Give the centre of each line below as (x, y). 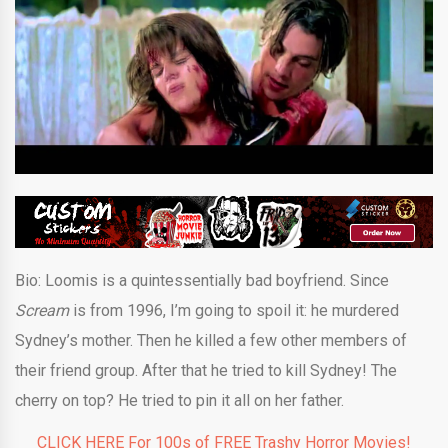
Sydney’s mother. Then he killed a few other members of (211, 340)
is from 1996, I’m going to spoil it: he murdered (236, 310)
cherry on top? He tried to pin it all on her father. (181, 400)
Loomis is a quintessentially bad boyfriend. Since (217, 280)
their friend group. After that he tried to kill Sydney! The (206, 370)
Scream (44, 310)
